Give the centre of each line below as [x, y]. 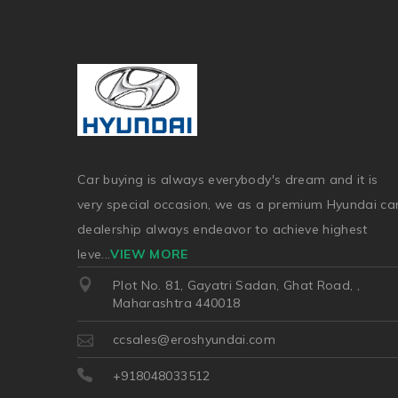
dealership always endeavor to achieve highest [223, 229]
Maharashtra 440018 [177, 302]
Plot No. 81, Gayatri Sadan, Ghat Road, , [237, 285]
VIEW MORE [149, 254]
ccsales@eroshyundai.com [195, 339]
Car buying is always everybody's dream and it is [228, 179]
